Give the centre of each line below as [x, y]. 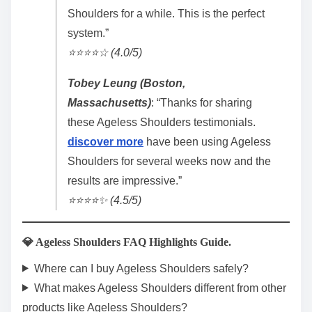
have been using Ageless [207, 141]
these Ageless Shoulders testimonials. [162, 122]
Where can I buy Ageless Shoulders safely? [141, 268]
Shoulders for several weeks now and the [169, 161]
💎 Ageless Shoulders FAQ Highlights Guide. [127, 242]
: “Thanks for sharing [202, 102]
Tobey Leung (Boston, [126, 83]
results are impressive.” [125, 180]
